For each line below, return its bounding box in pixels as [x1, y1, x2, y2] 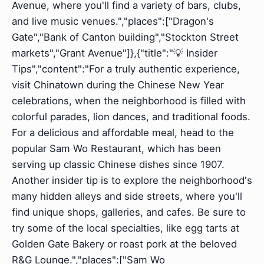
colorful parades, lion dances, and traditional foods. [12, 111, 250, 123]
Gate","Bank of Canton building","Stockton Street [12, 31, 239, 44]
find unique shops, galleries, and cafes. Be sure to [12, 206, 246, 219]
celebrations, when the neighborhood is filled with [12, 95, 246, 107]
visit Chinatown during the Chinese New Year [12, 79, 224, 91]
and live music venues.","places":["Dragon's [12, 15, 214, 28]
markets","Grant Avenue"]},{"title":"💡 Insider [12, 47, 217, 60]
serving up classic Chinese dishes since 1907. [12, 159, 225, 171]
